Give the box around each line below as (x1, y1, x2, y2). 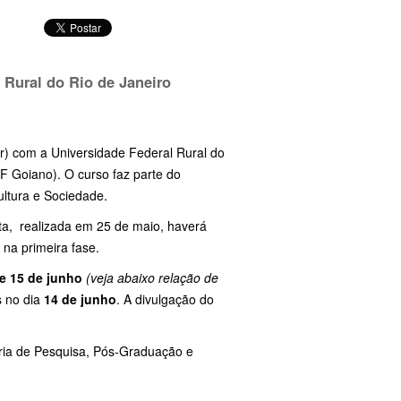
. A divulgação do (116, 290, 214, 309)
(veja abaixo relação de (86, 269, 218, 287)
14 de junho (44, 290, 116, 309)
